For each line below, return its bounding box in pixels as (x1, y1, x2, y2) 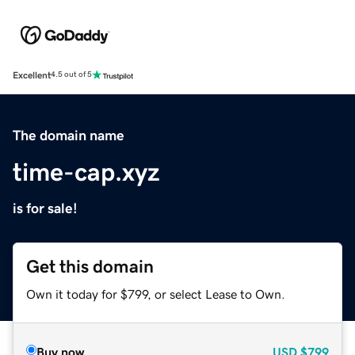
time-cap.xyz (13, 158, 160, 185)
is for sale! (13, 200, 78, 216)
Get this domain (26, 257, 154, 276)
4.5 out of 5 (51, 71, 92, 79)
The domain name (13, 128, 124, 143)
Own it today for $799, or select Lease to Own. (26, 287, 285, 300)
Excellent (13, 70, 51, 80)
